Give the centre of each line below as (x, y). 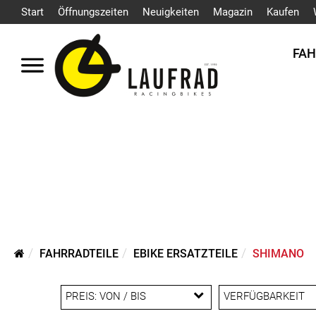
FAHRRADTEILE (79, 254)
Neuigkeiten (171, 12)
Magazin (233, 12)
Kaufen (283, 12)
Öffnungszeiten (93, 12)
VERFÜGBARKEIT (265, 296)
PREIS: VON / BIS (105, 296)
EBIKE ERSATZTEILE (186, 254)
